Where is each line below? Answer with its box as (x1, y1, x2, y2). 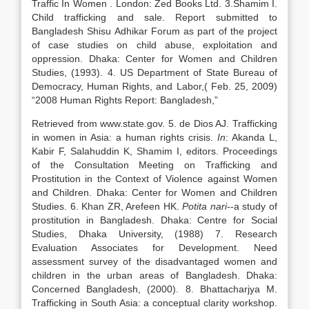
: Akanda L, (226, 132, 277, 143)
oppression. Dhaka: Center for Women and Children (32, 53, 277, 64)
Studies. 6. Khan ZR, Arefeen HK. (32, 201, 183, 212)
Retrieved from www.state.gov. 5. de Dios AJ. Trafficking (32, 118, 277, 129)
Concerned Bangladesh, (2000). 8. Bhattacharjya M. (32, 283, 277, 295)
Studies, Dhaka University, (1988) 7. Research (32, 228, 277, 239)
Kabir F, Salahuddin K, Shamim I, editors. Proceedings (32, 146, 277, 157)
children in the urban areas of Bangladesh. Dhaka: (32, 270, 277, 281)
